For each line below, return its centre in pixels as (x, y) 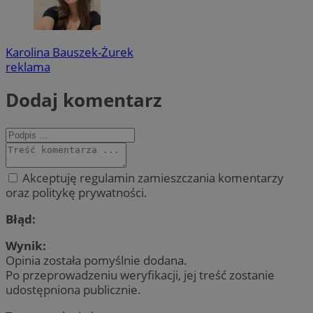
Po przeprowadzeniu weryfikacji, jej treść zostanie (140, 275)
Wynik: (26, 246)
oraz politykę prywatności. (77, 192)
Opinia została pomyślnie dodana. (96, 261)
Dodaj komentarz (84, 100)
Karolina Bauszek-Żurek (70, 52)
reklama (28, 66)
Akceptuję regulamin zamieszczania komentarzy (152, 177)
